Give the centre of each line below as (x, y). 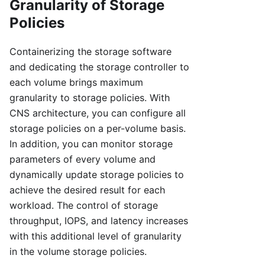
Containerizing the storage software (91, 52)
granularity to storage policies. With (90, 98)
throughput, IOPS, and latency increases (99, 221)
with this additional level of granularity (96, 236)
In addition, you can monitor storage (91, 144)
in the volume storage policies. (78, 252)
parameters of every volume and (83, 159)
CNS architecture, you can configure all (98, 113)
